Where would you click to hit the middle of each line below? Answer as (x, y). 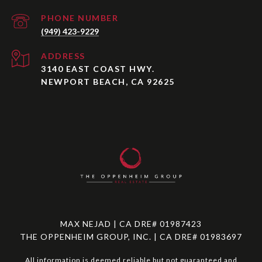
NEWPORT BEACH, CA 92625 (108, 82)
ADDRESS (63, 56)
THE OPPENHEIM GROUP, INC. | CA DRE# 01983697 (131, 237)
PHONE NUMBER (80, 18)
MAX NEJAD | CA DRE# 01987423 (131, 224)
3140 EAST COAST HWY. (98, 69)
